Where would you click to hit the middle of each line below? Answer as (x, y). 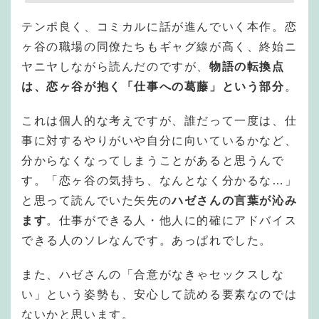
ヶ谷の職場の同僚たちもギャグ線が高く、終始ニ (159, 46)
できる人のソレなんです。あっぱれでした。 (147, 240)
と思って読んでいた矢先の (97, 200)
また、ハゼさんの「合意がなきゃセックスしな (153, 274)
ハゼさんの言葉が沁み (235, 200)
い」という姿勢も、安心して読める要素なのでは (159, 294)
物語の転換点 (247, 66)
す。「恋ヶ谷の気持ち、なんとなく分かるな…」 (159, 180)
